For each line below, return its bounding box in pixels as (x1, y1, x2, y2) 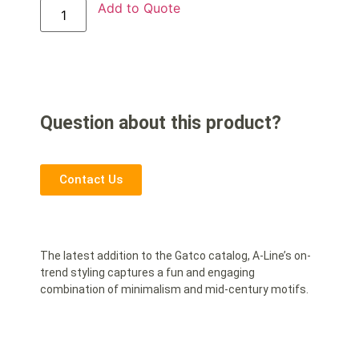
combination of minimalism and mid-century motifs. (40, 283, 309, 296)
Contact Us (59, 172, 123, 188)
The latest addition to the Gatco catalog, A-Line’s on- (40, 249, 311, 263)
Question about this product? (40, 111, 281, 134)
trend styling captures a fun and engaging (40, 266, 255, 280)
